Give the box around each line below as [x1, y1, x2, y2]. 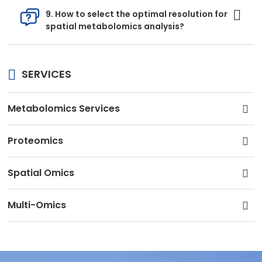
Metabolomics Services [8, 101, 120, 115]
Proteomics [8, 133, 64, 147]
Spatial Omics [8, 166, 75, 180]
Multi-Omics [8, 198, 67, 212]
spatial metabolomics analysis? [46, 20, 185, 32]
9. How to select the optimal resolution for [46, 8, 228, 20]
